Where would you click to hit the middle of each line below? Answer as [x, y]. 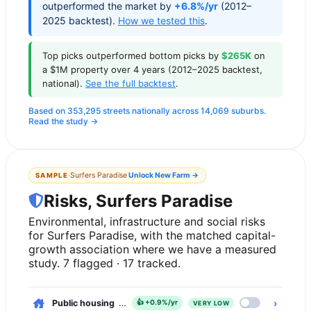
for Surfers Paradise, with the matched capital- [152, 235]
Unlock [141, 175]
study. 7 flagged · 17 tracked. [104, 263]
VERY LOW [211, 303]
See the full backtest [131, 83]
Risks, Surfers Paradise [138, 201]
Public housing [83, 303]
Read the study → [63, 121]
